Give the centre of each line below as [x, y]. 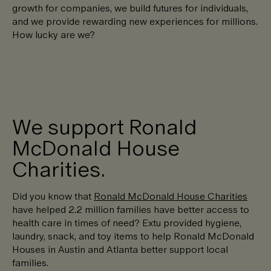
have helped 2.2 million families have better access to [131, 209]
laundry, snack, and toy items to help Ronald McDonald [133, 236]
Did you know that [53, 196]
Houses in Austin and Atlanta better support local [120, 249]
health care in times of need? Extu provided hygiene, [127, 223]
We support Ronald [105, 126]
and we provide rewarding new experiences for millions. [135, 21]
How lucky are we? [54, 34]
